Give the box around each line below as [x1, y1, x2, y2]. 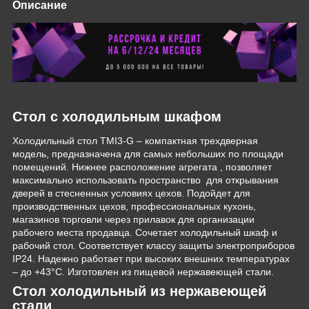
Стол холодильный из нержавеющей [12, 283, 266, 299]
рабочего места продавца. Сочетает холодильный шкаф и [12, 227, 277, 239]
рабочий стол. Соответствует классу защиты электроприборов [12, 240, 295, 252]
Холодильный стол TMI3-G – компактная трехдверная [12, 135, 258, 147]
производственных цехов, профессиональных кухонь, [12, 201, 256, 212]
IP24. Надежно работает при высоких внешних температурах [12, 253, 290, 265]
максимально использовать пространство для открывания [12, 175, 279, 186]
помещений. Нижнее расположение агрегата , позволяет [12, 161, 272, 173]
